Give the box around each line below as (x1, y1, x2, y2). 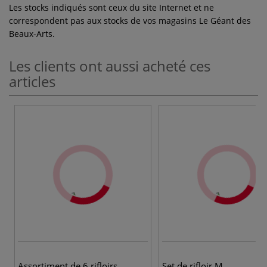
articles (9, 71, 55, 91)
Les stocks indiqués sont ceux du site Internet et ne (9, 1, 214, 13)
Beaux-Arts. (9, 27, 55, 39)
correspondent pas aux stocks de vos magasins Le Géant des (9, 14, 251, 26)
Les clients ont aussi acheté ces (9, 55, 210, 76)
